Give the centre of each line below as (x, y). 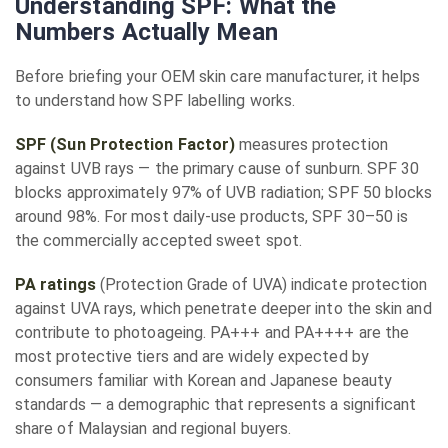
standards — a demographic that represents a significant (216, 404)
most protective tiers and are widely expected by (192, 356)
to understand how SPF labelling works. (155, 100)
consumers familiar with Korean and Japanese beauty (203, 380)
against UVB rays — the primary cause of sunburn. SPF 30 (217, 168)
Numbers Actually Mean (146, 32)
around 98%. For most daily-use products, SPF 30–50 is (212, 216)
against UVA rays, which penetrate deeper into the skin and (223, 308)
